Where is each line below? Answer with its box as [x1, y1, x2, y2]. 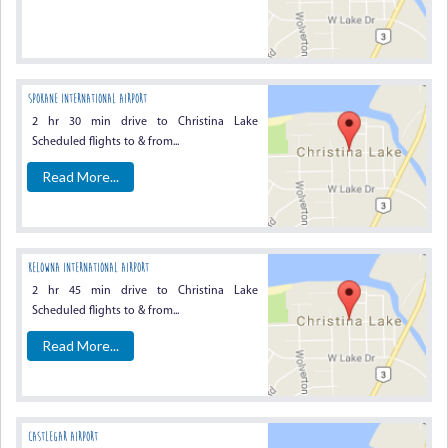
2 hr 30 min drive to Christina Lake [32, 116, 259, 128]
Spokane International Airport [28, 91, 147, 106]
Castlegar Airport [28, 429, 98, 444]
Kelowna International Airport [28, 260, 149, 275]
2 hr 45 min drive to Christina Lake [32, 285, 259, 297]
